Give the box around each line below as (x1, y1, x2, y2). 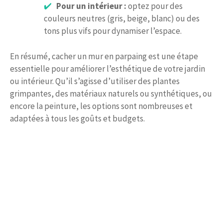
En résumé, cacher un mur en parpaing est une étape (10, 50, 198, 62)
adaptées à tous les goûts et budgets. (10, 112, 145, 124)
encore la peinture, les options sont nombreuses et (10, 100, 193, 111)
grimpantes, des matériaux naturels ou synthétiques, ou (10, 88, 212, 99)
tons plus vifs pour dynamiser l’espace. (44, 25, 182, 37)
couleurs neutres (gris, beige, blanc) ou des (44, 13, 200, 24)
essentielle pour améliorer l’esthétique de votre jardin (10, 63, 205, 74)
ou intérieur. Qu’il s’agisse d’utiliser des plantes (10, 75, 180, 87)
